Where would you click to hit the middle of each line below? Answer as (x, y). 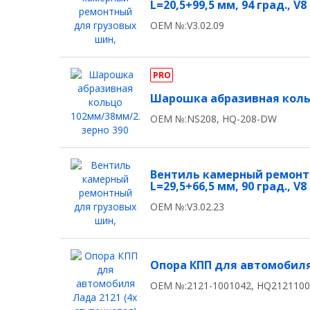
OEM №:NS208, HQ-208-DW (213, 119)
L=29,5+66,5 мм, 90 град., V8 (228, 186)
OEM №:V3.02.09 (187, 25)
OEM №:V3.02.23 (187, 207)
